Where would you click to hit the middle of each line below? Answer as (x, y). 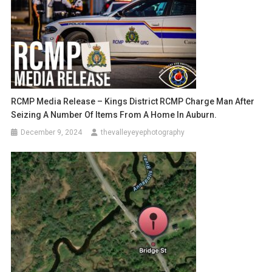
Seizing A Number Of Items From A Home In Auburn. (114, 114)
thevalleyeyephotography (143, 132)
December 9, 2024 (52, 132)
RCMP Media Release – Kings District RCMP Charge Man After (133, 101)
